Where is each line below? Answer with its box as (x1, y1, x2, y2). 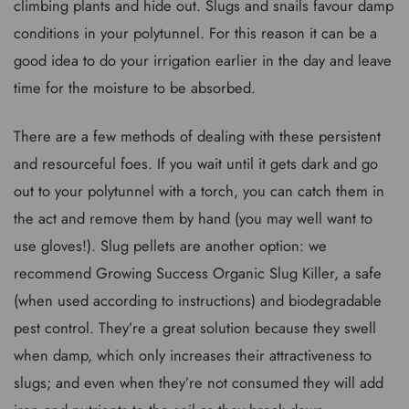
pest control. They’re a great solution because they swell (14, 316, 376, 339)
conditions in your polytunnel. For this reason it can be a (14, 22, 377, 44)
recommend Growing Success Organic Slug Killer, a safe (14, 261, 382, 284)
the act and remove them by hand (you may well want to (14, 206, 372, 229)
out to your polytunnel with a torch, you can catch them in (14, 179, 384, 202)
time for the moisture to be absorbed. (14, 77, 256, 99)
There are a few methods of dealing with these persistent (14, 124, 381, 147)
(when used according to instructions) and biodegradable (14, 288, 382, 311)
